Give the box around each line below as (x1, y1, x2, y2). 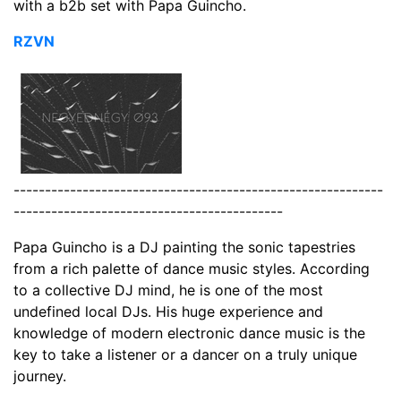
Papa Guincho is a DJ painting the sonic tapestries (13, 237, 355, 256)
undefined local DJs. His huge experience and (13, 302, 323, 320)
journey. (13, 366, 66, 385)
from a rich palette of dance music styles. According (13, 259, 370, 277)
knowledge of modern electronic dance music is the (13, 323, 365, 342)
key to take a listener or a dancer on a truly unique (13, 345, 357, 363)
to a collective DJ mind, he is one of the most (13, 280, 323, 299)
